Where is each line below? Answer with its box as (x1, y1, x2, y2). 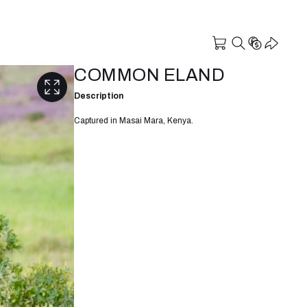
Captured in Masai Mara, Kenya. (74, 115, 193, 125)
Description (74, 90, 123, 101)
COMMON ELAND (74, 65, 225, 84)
